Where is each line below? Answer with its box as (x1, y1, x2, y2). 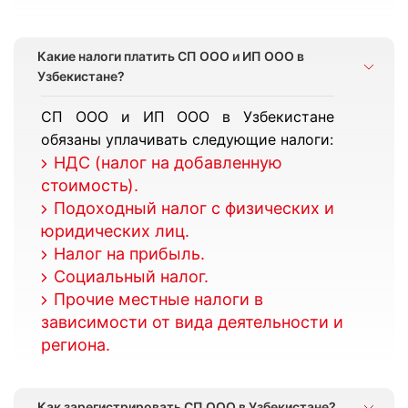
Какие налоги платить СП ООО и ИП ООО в (37, 48, 304, 64)
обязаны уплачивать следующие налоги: (41, 130, 333, 148)
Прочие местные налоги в (54, 290, 263, 309)
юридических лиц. (41, 221, 189, 240)
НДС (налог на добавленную (54, 153, 282, 172)
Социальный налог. (54, 267, 209, 286)
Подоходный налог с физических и (54, 199, 334, 218)
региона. (41, 335, 110, 354)
